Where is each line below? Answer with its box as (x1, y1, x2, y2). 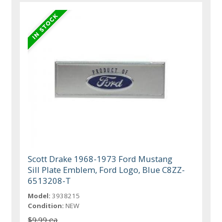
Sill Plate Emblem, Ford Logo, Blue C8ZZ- (28, 164, 185, 175)
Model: (28, 191, 51, 200)
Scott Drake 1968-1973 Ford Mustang (28, 153, 173, 165)
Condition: (28, 201, 64, 210)
